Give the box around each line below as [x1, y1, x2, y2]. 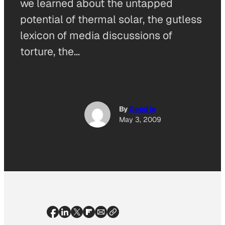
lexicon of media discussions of [20, 29, 172, 42]
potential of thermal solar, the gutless [20, 13, 202, 26]
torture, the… [20, 45, 80, 58]
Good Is [129, 104, 156, 114]
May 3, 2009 [119, 115, 161, 125]
